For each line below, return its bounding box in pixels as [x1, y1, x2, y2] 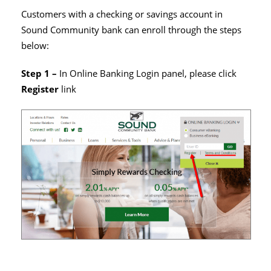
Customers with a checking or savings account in [21, 7, 223, 21]
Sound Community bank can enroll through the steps [21, 23, 241, 36]
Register [21, 82, 61, 96]
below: [21, 39, 49, 52]
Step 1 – [21, 67, 59, 80]
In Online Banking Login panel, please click [59, 67, 237, 80]
